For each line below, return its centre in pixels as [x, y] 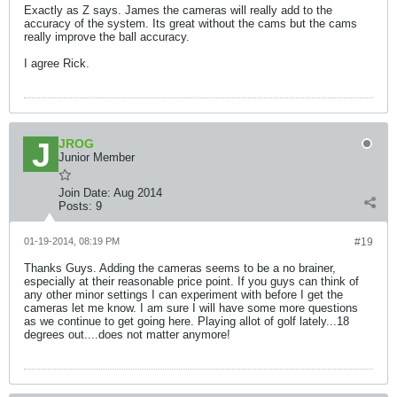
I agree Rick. [57, 63]
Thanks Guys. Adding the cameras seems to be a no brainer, [180, 268]
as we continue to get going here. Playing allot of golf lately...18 [187, 321]
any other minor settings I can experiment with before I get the [183, 295]
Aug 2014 [138, 193]
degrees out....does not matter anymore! [127, 335]
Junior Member [97, 157]
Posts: [75, 206]
